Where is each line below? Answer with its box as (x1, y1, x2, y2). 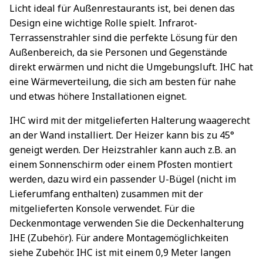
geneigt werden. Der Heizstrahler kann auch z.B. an (9, 143, 236, 156)
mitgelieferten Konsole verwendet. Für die (9, 202, 195, 215)
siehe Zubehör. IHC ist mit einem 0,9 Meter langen (9, 246, 231, 259)
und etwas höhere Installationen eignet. (9, 90, 187, 103)
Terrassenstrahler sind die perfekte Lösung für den (9, 31, 237, 44)
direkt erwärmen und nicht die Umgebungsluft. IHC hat (9, 60, 253, 73)
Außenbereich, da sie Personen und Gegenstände (9, 46, 227, 59)
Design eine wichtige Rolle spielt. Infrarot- (9, 16, 197, 29)
